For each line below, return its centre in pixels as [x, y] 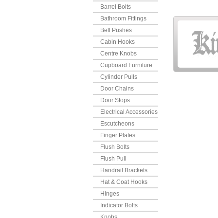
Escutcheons [117, 124]
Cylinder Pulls [119, 77]
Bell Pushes [116, 30]
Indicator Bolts [119, 205]
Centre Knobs [118, 54]
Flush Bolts [115, 147]
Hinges [110, 194]
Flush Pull [113, 159]
